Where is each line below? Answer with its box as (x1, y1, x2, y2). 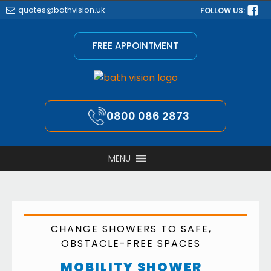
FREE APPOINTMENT (93, 39, 178, 52)
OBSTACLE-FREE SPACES (61, 237, 201, 250)
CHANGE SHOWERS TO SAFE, (50, 222, 212, 236)
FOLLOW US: (200, 5, 247, 16)
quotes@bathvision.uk (18, 4, 105, 16)
